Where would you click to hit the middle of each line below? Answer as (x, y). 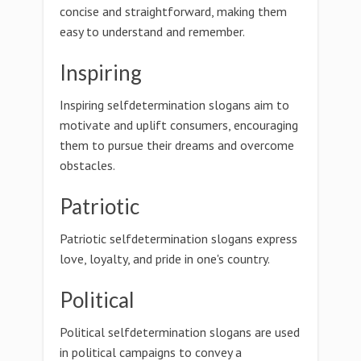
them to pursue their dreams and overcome (177, 145)
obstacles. (87, 165)
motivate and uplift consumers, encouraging (179, 125)
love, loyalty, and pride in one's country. (165, 259)
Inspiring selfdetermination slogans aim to (174, 105)
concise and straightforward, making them (173, 11)
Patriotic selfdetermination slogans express (178, 239)
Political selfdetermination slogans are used (180, 332)
